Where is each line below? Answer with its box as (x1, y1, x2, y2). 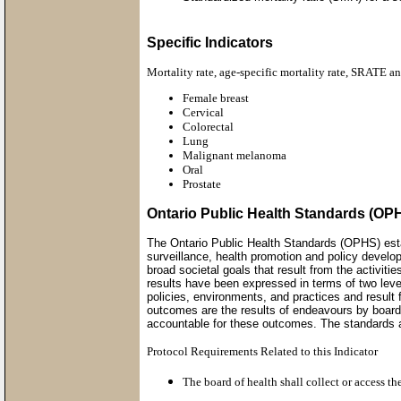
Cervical (183, 106, 224, 119)
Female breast (183, 91, 249, 105)
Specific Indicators (147, 35, 273, 50)
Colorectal (183, 120, 234, 133)
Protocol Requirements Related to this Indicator (147, 345, 378, 358)
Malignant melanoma (183, 149, 286, 162)
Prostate (183, 177, 221, 191)
